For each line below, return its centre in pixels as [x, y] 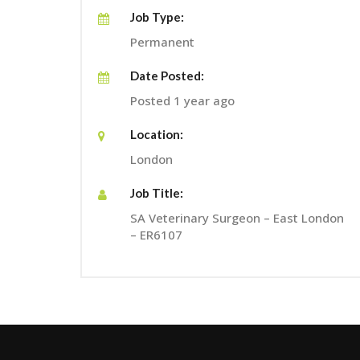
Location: [157, 134]
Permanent [162, 41]
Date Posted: [167, 75]
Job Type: [157, 16]
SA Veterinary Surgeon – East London [237, 217]
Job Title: [157, 192]
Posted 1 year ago [182, 100]
